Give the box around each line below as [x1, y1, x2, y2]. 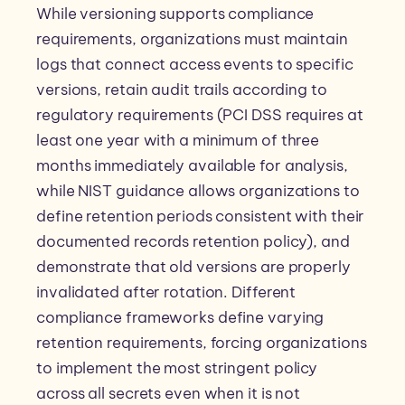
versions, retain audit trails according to [36, 80, 327, 100]
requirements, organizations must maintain [36, 29, 348, 50]
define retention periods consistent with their [36, 206, 365, 227]
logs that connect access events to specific [36, 54, 353, 75]
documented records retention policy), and [36, 231, 350, 252]
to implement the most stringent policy [36, 358, 318, 379]
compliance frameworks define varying [36, 307, 325, 328]
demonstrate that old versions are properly [36, 257, 351, 278]
